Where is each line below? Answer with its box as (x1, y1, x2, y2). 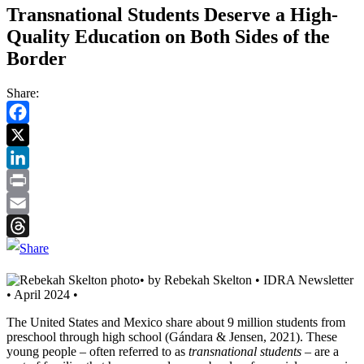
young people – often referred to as (6, 344, 188, 358)
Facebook (6, 127, 57, 141)
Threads (6, 240, 48, 255)
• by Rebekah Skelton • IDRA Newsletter (140, 272, 353, 287)
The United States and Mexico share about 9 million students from (6, 314, 345, 329)
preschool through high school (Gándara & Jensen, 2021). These (6, 329, 337, 344)
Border (6, 47, 67, 69)
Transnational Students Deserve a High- (6, 3, 338, 25)
